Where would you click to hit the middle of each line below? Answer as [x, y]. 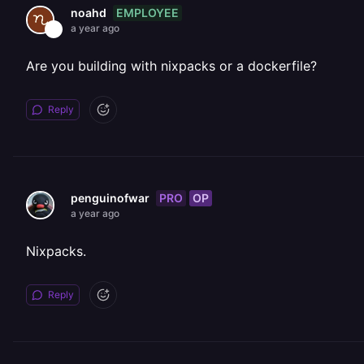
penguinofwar [110, 198]
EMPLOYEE [147, 12]
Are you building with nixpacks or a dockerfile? [171, 66]
